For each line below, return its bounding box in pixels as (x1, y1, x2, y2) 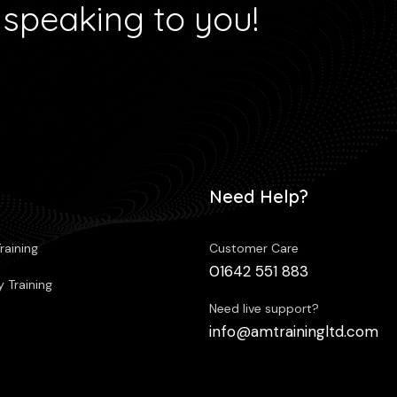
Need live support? (209, 300, 319, 316)
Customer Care (209, 239, 299, 256)
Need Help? (209, 184, 308, 207)
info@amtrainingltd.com (209, 321, 378, 341)
